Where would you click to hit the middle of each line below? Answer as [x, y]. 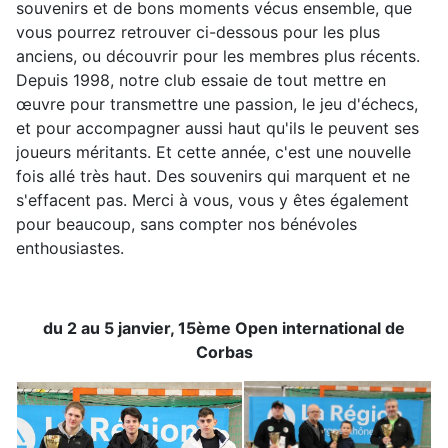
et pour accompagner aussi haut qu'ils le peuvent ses [217, 128]
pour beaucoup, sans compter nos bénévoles [186, 224]
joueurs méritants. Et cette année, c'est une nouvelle [213, 152]
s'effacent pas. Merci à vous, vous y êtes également [212, 200]
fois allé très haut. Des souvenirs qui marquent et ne [213, 176]
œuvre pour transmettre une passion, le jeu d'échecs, [217, 104]
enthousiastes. [70, 248]
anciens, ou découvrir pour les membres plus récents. [218, 56]
